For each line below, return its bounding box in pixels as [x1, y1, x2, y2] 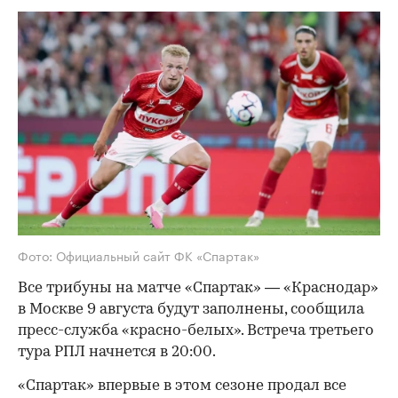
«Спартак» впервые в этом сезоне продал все [18, 378, 346, 394]
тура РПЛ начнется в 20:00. [18, 344, 216, 360]
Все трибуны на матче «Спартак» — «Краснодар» [18, 280, 378, 296]
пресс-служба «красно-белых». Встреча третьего [18, 322, 374, 338]
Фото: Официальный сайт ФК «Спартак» [18, 244, 259, 265]
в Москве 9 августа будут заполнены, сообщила [18, 301, 364, 317]
